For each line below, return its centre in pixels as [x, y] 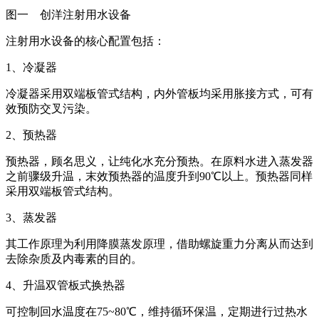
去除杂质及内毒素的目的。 [74, 258]
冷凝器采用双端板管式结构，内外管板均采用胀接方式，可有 [159, 93]
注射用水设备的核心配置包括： [85, 41]
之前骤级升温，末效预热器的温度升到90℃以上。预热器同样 [159, 176]
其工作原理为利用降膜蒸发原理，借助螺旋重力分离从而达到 [159, 244]
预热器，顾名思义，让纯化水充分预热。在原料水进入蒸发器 [159, 161]
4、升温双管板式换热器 [66, 285]
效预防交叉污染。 [51, 108]
